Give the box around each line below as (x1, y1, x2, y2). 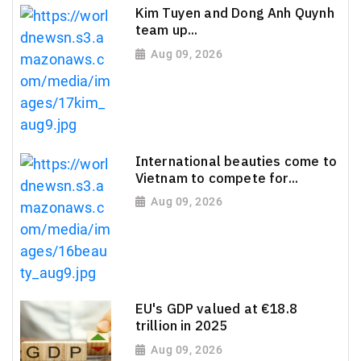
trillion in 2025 (135, 317, 228, 335)
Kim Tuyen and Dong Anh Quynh (135, 3, 334, 22)
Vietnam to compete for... (135, 168, 299, 187)
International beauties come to (135, 151, 338, 170)
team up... (135, 20, 198, 39)
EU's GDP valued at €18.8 (135, 300, 297, 318)
